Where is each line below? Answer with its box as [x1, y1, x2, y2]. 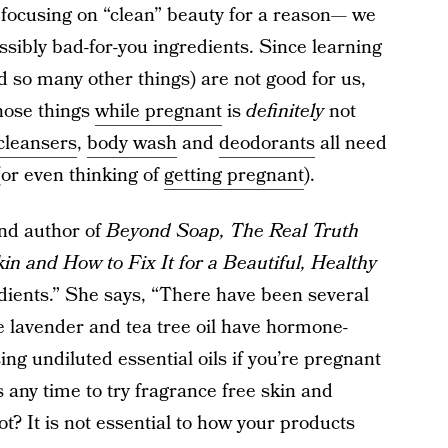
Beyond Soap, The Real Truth [105, 218, 359, 245]
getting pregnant [163, 162, 304, 189]
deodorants [218, 130, 315, 157]
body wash [86, 130, 177, 157]
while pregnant [94, 98, 222, 125]
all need [314, 130, 387, 157]
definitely [245, 98, 324, 125]
